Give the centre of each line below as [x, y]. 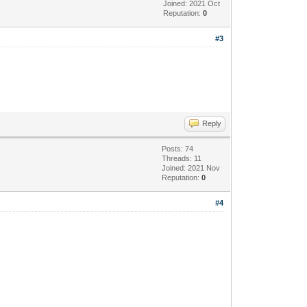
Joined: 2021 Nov [191, 168]
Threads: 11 [182, 158]
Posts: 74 [178, 148]
